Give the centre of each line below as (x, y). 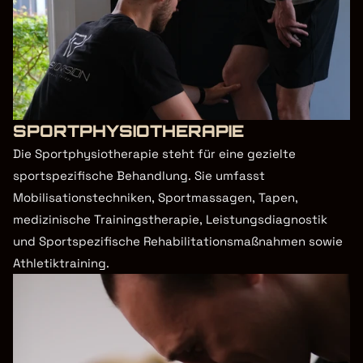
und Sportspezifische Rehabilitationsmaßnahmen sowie (178, 241)
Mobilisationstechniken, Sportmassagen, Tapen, (156, 197)
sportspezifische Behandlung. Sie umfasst (139, 175)
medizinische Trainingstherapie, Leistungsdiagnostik (170, 219)
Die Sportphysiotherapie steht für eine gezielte (154, 154)
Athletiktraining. (61, 263)
